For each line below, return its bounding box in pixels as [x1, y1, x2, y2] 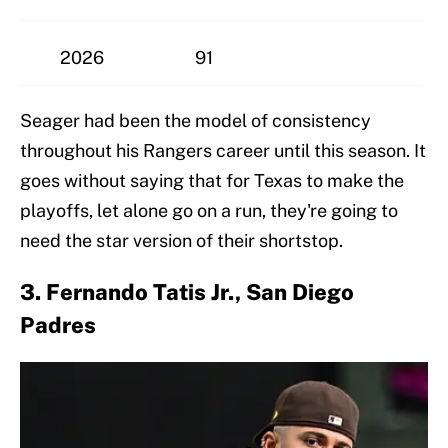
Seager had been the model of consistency [20, 109, 371, 131]
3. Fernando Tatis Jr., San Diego [20, 278, 354, 305]
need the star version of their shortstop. [20, 229, 343, 251]
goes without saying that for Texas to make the [20, 169, 404, 191]
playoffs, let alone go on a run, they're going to [20, 199, 398, 221]
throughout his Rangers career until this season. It [20, 139, 426, 161]
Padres [20, 311, 96, 338]
